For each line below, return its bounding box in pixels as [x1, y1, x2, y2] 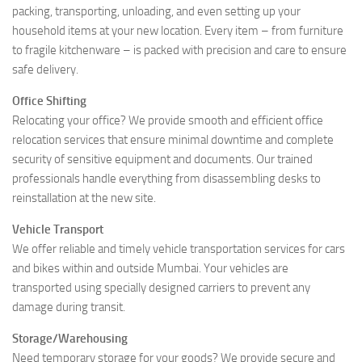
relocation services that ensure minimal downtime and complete [12, 132, 334, 147]
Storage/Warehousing [12, 330, 128, 346]
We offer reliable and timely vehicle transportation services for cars [12, 241, 345, 256]
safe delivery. [12, 61, 78, 77]
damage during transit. [12, 299, 125, 314]
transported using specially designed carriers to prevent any [12, 280, 310, 295]
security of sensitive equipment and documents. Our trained [12, 151, 313, 166]
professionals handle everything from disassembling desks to [12, 170, 321, 186]
